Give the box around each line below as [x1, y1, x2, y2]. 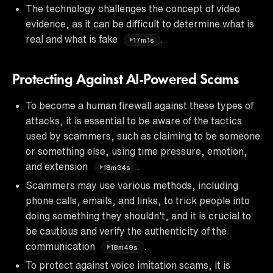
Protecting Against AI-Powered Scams [12, 73, 239, 88]
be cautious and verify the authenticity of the [26, 225, 227, 236]
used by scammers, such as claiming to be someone [26, 130, 260, 141]
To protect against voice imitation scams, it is [26, 260, 230, 270]
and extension [26, 161, 90, 171]
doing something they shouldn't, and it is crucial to [26, 210, 251, 221]
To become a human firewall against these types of [26, 100, 253, 110]
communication [26, 241, 97, 251]
